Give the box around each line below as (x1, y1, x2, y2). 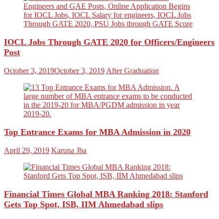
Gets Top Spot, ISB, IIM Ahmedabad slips (4, 199, 163, 209)
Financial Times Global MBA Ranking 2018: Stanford (4, 189, 208, 199)
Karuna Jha (51, 146, 87, 154)
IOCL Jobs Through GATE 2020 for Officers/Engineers (4, 37, 215, 47)
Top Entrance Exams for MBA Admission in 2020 (4, 127, 191, 137)
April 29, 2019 (4, 146, 49, 154)
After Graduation (106, 66, 159, 75)
